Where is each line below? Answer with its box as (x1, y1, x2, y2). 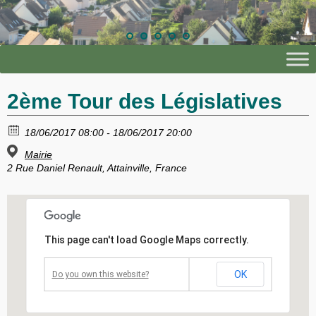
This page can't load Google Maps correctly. (44, 234, 249, 246)
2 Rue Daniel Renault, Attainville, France (7, 162, 187, 174)
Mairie (25, 148, 52, 160)
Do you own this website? (51, 269, 149, 280)
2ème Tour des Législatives (7, 89, 282, 113)
